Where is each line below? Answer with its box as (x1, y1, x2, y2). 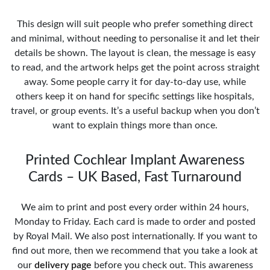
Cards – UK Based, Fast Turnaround (28, 169, 242, 184)
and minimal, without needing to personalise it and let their (10, 33, 260, 43)
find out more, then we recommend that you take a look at (12, 245, 258, 256)
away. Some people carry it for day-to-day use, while (24, 77, 246, 87)
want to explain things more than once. (52, 120, 218, 130)
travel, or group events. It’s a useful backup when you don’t (10, 105, 260, 116)
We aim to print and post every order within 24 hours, (21, 202, 249, 212)
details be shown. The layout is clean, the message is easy (14, 48, 256, 58)
